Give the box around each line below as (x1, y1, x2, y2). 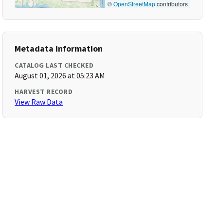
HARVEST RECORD (15, 87, 73, 96)
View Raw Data (15, 97, 63, 107)
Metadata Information (15, 43, 103, 54)
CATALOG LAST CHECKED (15, 61, 94, 70)
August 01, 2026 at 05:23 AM (15, 71, 106, 80)
